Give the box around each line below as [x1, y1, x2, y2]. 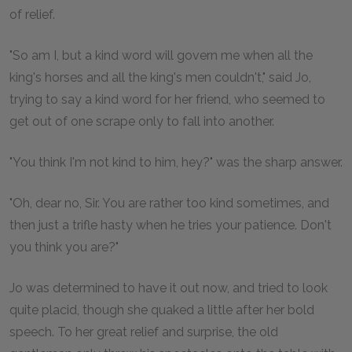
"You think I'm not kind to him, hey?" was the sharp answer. [9, 155, 343, 170]
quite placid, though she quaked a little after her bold [9, 302, 314, 317]
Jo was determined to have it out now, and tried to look [9, 280, 328, 295]
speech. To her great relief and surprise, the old [9, 324, 278, 339]
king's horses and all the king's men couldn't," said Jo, [9, 70, 311, 85]
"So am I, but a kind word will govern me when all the [9, 48, 313, 63]
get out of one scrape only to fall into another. [9, 114, 274, 129]
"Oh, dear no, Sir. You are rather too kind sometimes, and [9, 196, 329, 211]
